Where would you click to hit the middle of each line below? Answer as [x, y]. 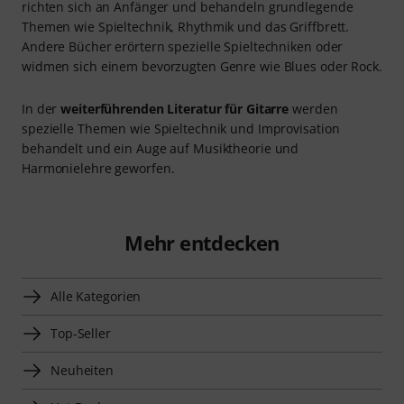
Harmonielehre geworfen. [98, 169]
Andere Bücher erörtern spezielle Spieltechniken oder [183, 47]
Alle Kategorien [96, 297]
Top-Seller [81, 334]
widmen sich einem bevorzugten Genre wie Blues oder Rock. [202, 67]
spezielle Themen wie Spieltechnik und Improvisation [181, 129]
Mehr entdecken [202, 243]
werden [313, 109]
